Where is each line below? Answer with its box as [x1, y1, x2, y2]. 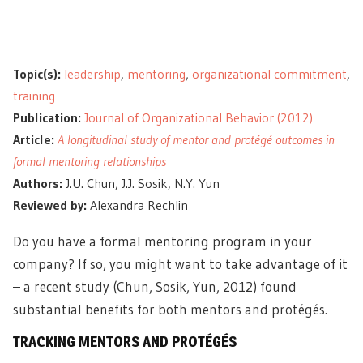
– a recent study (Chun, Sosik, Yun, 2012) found [13, 278, 297, 295]
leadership [64, 66, 121, 82]
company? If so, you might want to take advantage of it [13, 255, 348, 272]
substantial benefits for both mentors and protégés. [13, 301, 327, 318]
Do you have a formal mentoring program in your [13, 233, 312, 250]
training [13, 88, 55, 104]
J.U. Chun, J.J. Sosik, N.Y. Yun [62, 175, 220, 191]
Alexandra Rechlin [87, 197, 188, 213]
